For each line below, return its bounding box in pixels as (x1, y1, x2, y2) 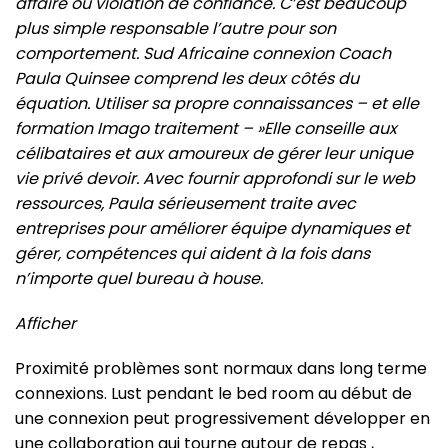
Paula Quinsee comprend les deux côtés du (15, 66, 359, 90)
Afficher (15, 311, 76, 335)
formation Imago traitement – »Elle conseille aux (15, 116, 397, 140)
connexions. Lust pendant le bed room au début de (15, 381, 412, 405)
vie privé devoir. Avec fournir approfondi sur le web (15, 166, 415, 190)
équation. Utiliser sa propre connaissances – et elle (15, 91, 419, 115)
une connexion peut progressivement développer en (15, 406, 430, 430)
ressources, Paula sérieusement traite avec (15, 191, 356, 215)
